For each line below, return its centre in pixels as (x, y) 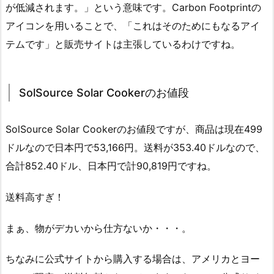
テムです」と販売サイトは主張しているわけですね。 (123, 44)
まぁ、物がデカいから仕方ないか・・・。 (98, 228)
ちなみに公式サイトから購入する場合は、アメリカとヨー (133, 259)
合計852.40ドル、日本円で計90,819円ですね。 (111, 166)
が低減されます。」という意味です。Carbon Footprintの (133, 8)
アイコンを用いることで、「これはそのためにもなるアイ (133, 26)
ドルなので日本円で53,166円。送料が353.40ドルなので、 (135, 148)
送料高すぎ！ (35, 197)
